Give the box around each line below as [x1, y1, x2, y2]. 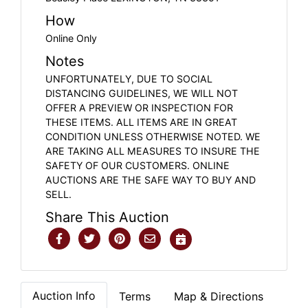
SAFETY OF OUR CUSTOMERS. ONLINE [45, 159, 230, 171]
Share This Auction [45, 208, 169, 225]
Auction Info [32, 288, 96, 302]
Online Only [45, 32, 97, 44]
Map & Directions [174, 289, 263, 303]
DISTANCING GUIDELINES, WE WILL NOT [45, 87, 238, 99]
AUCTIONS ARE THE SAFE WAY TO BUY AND [45, 173, 256, 186]
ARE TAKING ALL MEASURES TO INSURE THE [45, 144, 260, 157]
